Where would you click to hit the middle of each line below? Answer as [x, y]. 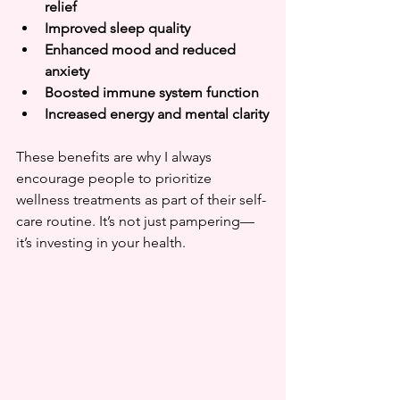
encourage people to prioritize [116, 178]
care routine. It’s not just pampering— [135, 221]
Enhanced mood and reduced [142, 50]
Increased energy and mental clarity [157, 114]
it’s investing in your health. [101, 242]
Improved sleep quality [117, 28]
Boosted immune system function [152, 92]
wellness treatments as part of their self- [141, 200]
